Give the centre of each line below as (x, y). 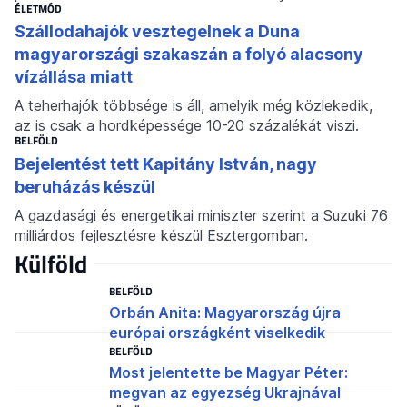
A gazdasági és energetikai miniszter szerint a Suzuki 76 (201, 215)
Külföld (51, 263)
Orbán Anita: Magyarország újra (225, 312)
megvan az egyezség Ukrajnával (225, 393)
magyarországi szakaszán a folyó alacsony (189, 55)
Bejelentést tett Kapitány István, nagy (166, 164)
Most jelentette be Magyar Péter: (228, 373)
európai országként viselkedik (217, 332)
